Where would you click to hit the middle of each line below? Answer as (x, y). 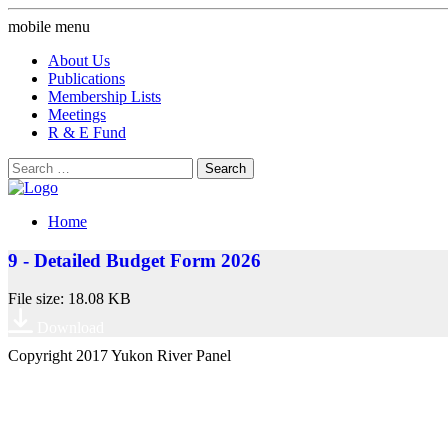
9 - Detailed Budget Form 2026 (134, 260)
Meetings (77, 114)
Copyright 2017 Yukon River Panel (119, 356)
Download (70, 328)
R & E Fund (87, 132)
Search (28, 165)
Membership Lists (104, 96)
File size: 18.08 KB (69, 299)
